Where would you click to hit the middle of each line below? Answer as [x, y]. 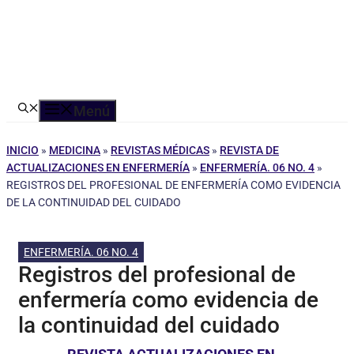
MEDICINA [75, 150]
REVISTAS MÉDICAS [160, 150]
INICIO [23, 150]
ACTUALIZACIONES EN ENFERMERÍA [98, 168]
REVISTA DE [249, 150]
